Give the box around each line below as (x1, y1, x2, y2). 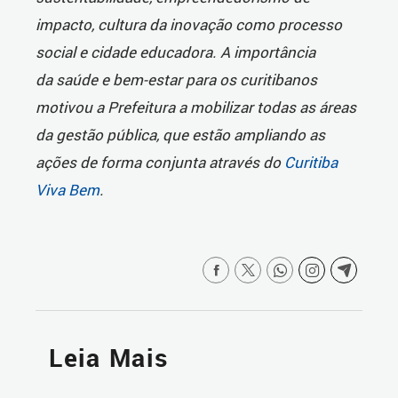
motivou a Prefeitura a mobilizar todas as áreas (36, 97, 356, 118)
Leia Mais (49, 341, 169, 375)
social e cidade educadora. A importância (36, 42, 315, 63)
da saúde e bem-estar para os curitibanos (36, 69, 317, 91)
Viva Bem (36, 179, 99, 201)
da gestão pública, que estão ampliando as (36, 124, 325, 146)
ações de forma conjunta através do (36, 152, 284, 173)
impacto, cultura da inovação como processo (36, 14, 342, 36)
